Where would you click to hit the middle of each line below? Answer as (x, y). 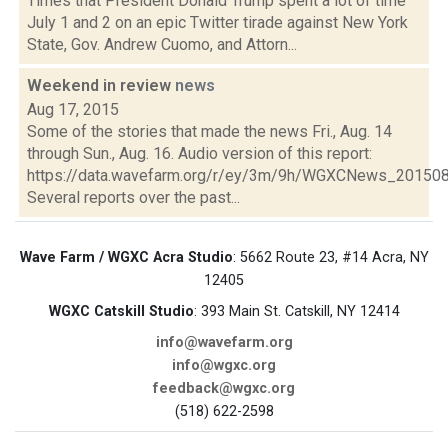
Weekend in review (101, 85)
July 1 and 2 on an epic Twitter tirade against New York (217, 22)
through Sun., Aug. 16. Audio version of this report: (199, 153)
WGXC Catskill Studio (121, 311)
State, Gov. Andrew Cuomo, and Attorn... (162, 44)
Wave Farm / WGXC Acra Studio (126, 257)
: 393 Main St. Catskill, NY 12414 (296, 311)
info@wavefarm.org (224, 342)
